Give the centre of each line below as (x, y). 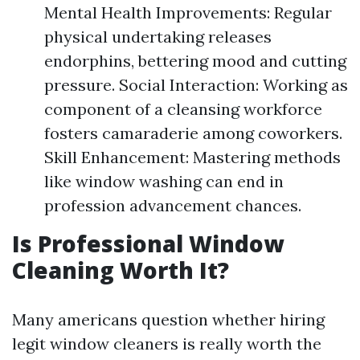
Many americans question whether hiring (168, 319)
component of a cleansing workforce (183, 109)
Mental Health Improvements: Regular (188, 12)
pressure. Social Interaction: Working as (196, 85)
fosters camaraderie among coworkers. (193, 133)
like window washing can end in (164, 181)
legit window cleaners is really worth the (167, 344)
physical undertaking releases (158, 37)
